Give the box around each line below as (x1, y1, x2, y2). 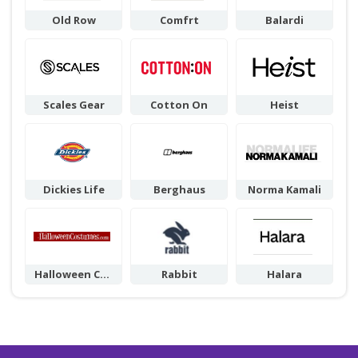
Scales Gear (42, 97, 105, 112)
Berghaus (153, 182, 205, 197)
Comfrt (159, 13, 199, 27)
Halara (267, 267, 302, 281)
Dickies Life (42, 182, 105, 197)
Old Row (51, 13, 96, 27)
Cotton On (150, 97, 208, 112)
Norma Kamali (248, 182, 321, 197)
